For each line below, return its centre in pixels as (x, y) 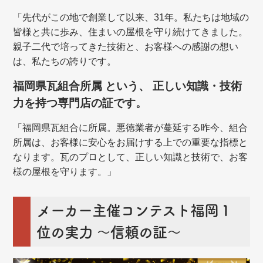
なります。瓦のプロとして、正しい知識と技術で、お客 (131, 157)
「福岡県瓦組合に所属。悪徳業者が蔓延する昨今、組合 (131, 128)
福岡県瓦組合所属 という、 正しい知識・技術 (128, 86)
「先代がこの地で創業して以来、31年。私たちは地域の (131, 18)
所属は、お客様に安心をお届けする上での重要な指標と (131, 143)
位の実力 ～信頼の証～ (109, 232)
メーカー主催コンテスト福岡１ (135, 211)
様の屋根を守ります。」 (65, 172)
